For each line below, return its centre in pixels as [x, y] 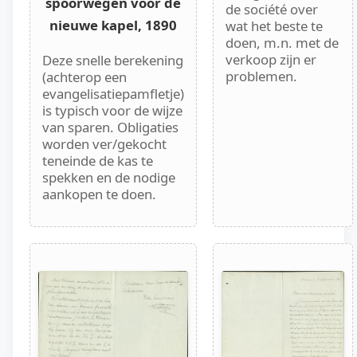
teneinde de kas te [98, 161]
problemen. [261, 76]
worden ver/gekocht [104, 144]
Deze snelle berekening [113, 61]
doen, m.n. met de [282, 42]
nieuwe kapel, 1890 [113, 25]
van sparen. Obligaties [110, 127]
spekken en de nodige [109, 178]
